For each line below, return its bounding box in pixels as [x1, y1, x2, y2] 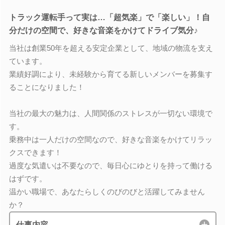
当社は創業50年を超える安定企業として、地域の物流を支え [9, 44, 213, 52]
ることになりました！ [9, 83, 84, 91]
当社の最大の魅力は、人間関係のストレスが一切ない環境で [9, 109, 212, 118]
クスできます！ [9, 148, 62, 157]
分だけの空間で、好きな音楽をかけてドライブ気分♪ [9, 26, 198, 35]
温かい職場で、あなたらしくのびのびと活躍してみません [9, 187, 205, 196]
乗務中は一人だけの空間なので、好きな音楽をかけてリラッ [9, 135, 212, 144]
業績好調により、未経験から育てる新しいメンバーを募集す [9, 70, 212, 78]
